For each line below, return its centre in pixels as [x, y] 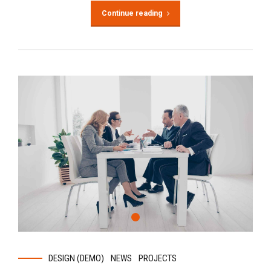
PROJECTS [158, 259]
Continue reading [132, 13]
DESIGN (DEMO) [76, 259]
